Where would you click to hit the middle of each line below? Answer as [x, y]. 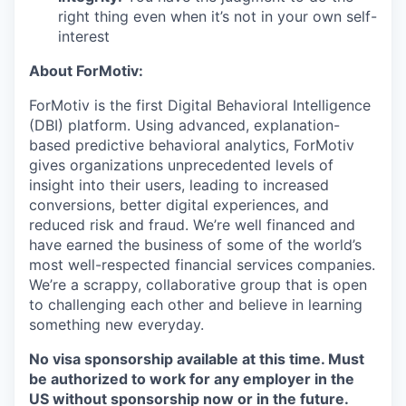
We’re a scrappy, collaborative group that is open [198, 285]
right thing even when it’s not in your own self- [217, 16]
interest [84, 36]
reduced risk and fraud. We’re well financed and [192, 225]
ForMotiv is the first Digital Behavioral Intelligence [200, 105]
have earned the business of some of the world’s [195, 245]
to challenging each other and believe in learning [196, 304]
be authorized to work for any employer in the [192, 379]
